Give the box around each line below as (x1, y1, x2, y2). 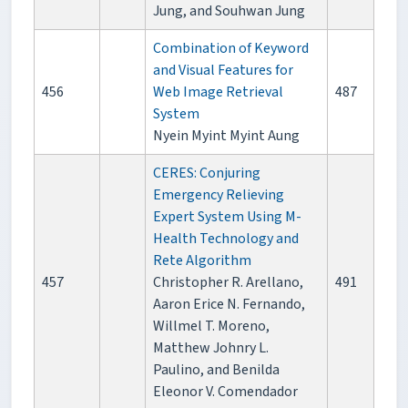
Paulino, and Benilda (153, 360, 280, 381)
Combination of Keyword (153, 38, 309, 59)
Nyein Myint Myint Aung (153, 126, 300, 147)
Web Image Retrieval (153, 82, 283, 103)
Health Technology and (153, 229, 299, 250)
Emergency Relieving (153, 185, 284, 206)
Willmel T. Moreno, (153, 316, 270, 337)
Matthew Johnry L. (153, 338, 269, 359)
